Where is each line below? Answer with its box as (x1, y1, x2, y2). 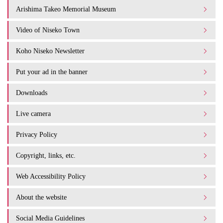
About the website (16, 193, 67, 202)
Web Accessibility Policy (16, 172, 86, 181)
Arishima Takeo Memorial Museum (16, 5, 116, 13)
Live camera (16, 110, 51, 118)
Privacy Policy (16, 130, 57, 139)
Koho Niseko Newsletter (16, 47, 85, 55)
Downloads (16, 89, 47, 97)
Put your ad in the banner (16, 68, 88, 76)
